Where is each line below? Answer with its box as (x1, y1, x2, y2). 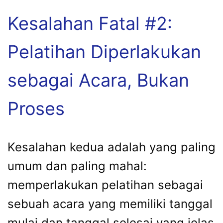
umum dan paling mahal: (7, 158, 147, 173)
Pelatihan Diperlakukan (7, 40, 201, 63)
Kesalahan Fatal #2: (7, 12, 172, 34)
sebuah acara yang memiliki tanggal (7, 196, 213, 211)
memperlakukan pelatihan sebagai (7, 177, 203, 192)
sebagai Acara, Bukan (7, 69, 189, 91)
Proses (7, 97, 65, 119)
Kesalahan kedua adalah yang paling (7, 139, 216, 154)
